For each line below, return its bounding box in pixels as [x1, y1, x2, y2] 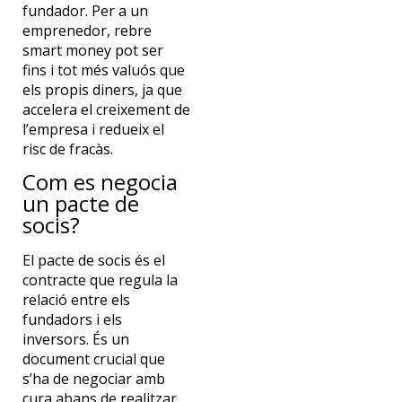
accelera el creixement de [22, 99, 190, 119]
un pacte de [22, 188, 139, 219]
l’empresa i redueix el [22, 118, 164, 139]
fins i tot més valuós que [22, 59, 185, 80]
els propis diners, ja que [22, 79, 182, 100]
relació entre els [22, 290, 130, 310]
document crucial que [22, 349, 165, 370]
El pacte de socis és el [22, 250, 165, 271]
